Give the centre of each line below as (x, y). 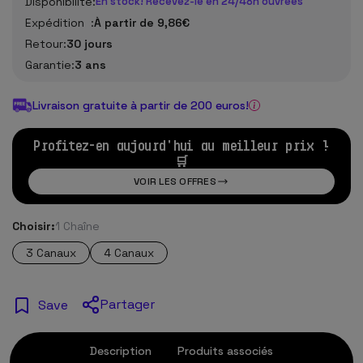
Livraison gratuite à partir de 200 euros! (141, 105)
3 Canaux (51, 252)
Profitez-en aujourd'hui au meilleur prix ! (181, 145)
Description (121, 350)
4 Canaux (129, 252)
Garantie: (50, 65)
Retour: (46, 44)
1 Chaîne (77, 226)
